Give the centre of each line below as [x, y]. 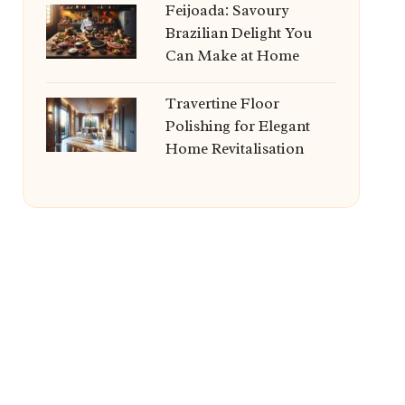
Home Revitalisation [234, 149]
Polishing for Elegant [237, 126]
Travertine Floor [222, 104]
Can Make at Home [232, 56]
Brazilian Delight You [238, 33]
